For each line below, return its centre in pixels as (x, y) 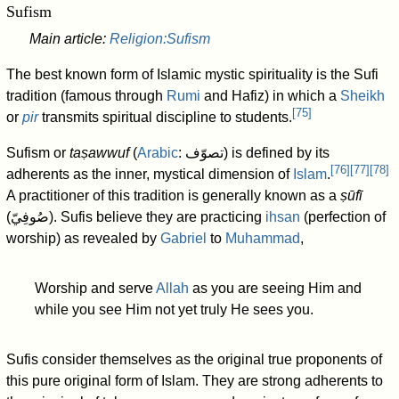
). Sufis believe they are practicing (158, 217)
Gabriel (184, 239)
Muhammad (263, 239)
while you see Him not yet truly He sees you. (175, 310)
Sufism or (38, 153)
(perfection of (343, 217)
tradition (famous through (87, 96)
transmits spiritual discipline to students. (166, 118)
